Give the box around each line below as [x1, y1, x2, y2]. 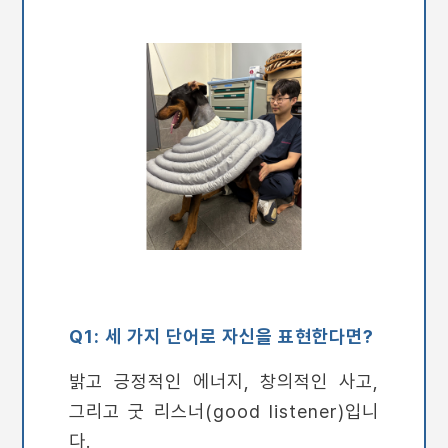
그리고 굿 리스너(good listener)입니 [69, 400, 379, 423]
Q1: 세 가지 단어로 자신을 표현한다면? [69, 324, 375, 347]
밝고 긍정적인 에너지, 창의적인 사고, [69, 370, 379, 393]
